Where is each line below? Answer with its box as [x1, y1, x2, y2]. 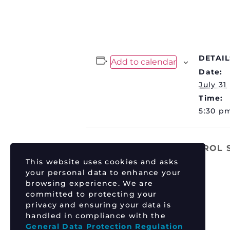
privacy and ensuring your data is [26, 200, 171, 209]
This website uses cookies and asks [26, 157, 179, 166]
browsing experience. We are [26, 179, 154, 188]
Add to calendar [110, 57, 176, 67]
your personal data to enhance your [26, 168, 181, 177]
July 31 [199, 80, 227, 89]
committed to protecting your [26, 189, 157, 199]
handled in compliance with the [26, 211, 166, 220]
